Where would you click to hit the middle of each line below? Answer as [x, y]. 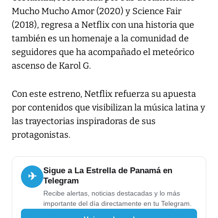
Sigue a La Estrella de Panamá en [108, 170]
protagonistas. [41, 135]
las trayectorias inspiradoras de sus [84, 121]
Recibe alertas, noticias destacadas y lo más [112, 193]
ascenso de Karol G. [51, 65]
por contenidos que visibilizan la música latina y [109, 107]
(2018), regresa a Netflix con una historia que [103, 25]
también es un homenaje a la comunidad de [100, 38]
